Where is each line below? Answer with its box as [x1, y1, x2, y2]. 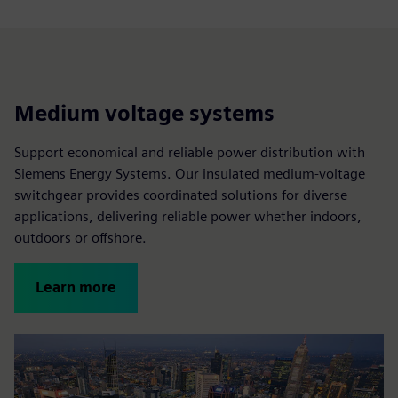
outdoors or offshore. [14, 228, 147, 246]
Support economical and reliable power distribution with [14, 143, 365, 161]
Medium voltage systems [14, 99, 275, 126]
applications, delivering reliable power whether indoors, [14, 207, 362, 225]
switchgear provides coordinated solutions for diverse [14, 186, 347, 203]
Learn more [36, 278, 116, 296]
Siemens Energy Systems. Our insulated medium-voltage [14, 164, 365, 182]
